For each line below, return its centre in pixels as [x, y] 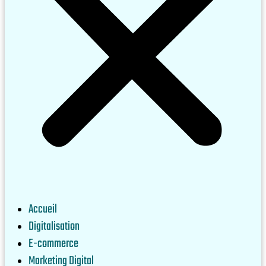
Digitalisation [54, 227]
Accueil [43, 209]
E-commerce [53, 244]
